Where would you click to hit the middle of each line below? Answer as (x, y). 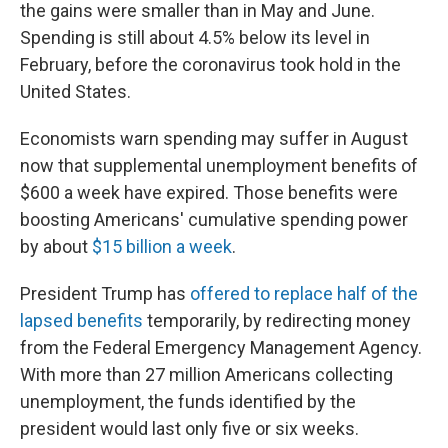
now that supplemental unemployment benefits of (219, 165)
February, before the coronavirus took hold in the (210, 64)
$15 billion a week (162, 246)
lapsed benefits (81, 320)
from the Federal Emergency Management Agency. (221, 347)
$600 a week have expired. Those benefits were (209, 192)
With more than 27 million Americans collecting (206, 374)
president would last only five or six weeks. (189, 428)
